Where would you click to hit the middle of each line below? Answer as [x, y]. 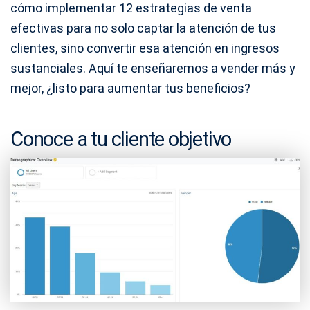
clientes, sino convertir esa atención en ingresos [145, 48]
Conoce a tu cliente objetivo [121, 139]
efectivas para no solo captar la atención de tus [143, 28]
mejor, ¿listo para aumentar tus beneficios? [130, 88]
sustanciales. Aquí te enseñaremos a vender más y [153, 68]
